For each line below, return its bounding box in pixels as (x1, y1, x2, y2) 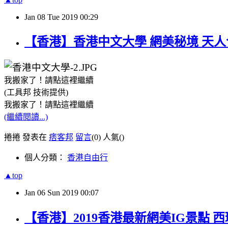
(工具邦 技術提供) (4, 88, 68, 97)
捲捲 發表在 (4, 133, 49, 142)
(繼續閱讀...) (4, 112, 48, 122)
